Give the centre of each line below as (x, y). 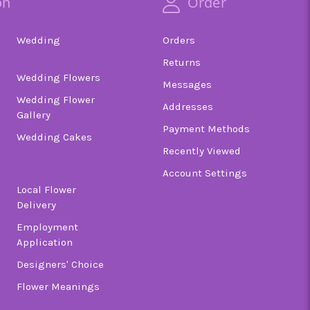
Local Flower (47, 190)
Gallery (34, 115)
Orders (179, 40)
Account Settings (205, 173)
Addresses (188, 107)
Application (45, 243)
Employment (48, 227)
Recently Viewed (202, 151)
